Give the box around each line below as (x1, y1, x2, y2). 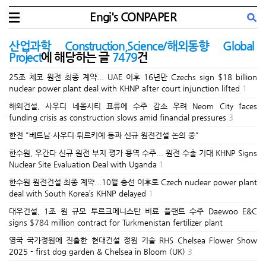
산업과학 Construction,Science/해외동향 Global (9, 39, 254, 53)
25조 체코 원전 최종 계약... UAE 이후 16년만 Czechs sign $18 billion (9, 72, 257, 81)
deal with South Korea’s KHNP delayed (9, 189, 146, 198)
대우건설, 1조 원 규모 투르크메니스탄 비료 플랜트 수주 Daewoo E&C (9, 207, 257, 216)
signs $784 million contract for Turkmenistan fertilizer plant (9, 218, 223, 227)
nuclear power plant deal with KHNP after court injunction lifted (9, 84, 240, 93)
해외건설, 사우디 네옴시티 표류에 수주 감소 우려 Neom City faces (9, 102, 257, 110)
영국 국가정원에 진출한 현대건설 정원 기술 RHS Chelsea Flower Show (9, 236, 257, 245)
